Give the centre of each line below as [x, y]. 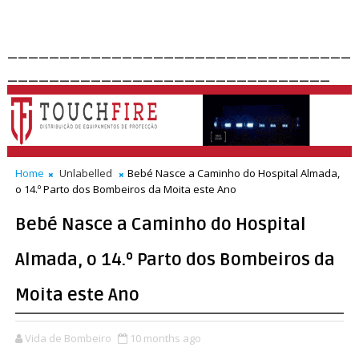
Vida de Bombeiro [68, 338]
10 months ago [165, 338]
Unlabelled [85, 173]
